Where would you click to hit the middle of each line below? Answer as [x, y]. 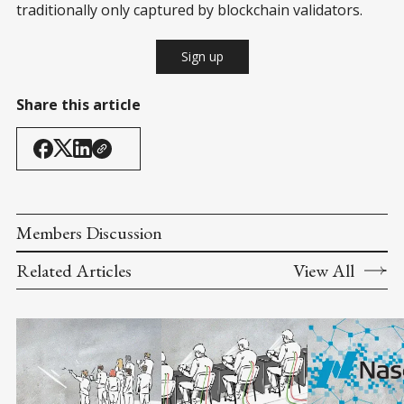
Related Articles [74, 270]
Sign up [202, 56]
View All [324, 270]
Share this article [78, 104]
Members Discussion [89, 232]
